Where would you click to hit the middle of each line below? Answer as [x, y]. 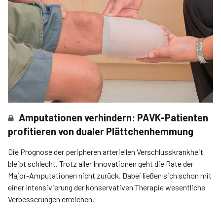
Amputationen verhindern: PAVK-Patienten [114, 117]
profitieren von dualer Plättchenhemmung [101, 131]
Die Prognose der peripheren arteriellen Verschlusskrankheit [106, 152]
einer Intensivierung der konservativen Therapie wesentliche [107, 187]
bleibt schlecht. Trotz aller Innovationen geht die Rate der [101, 164]
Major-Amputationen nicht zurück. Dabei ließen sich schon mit [110, 175]
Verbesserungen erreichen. [51, 199]
